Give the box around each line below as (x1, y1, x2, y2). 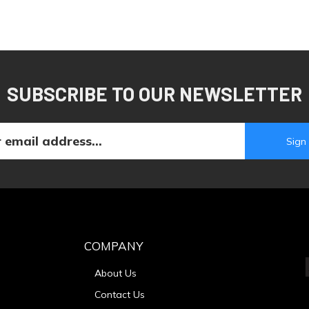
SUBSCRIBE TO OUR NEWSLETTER (7, 82, 302, 106)
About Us (94, 266, 137, 279)
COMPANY (84, 238, 143, 253)
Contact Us (94, 288, 145, 301)
